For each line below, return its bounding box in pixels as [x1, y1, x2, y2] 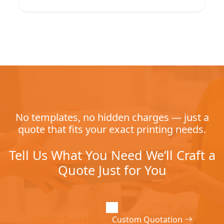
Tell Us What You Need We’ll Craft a [8, 146, 215, 163]
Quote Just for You [57, 161, 166, 178]
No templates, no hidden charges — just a [15, 110, 209, 124]
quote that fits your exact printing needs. [18, 122, 206, 136]
